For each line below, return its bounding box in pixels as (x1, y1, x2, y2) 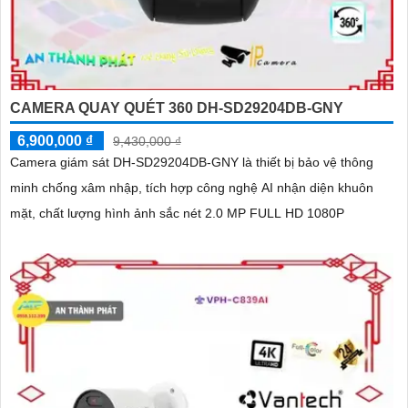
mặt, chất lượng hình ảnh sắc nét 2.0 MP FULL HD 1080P (10, 205, 344, 220)
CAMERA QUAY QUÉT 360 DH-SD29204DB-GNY (10, 99, 343, 116)
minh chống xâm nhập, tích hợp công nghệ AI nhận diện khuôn (10, 179, 373, 195)
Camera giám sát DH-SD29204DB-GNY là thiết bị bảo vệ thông (10, 154, 373, 169)
